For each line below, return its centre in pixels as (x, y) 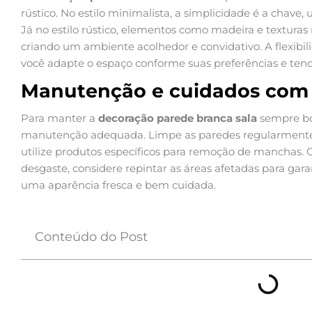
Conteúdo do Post (91, 237)
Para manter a (60, 118)
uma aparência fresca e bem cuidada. (118, 185)
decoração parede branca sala (178, 118)
